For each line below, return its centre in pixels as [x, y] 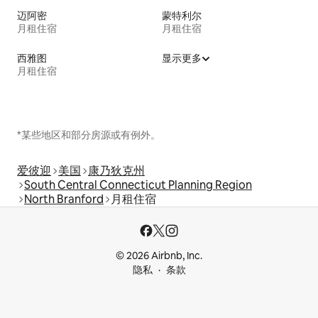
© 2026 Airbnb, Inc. [159, 256]
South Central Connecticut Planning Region [138, 185]
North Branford [64, 199]
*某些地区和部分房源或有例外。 [89, 135]
